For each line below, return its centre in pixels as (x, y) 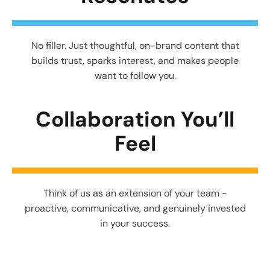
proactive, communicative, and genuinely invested (135, 208)
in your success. (135, 223)
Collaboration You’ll (135, 119)
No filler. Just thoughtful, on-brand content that (135, 45)
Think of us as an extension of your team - (135, 193)
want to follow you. (135, 75)
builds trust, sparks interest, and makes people (135, 60)
